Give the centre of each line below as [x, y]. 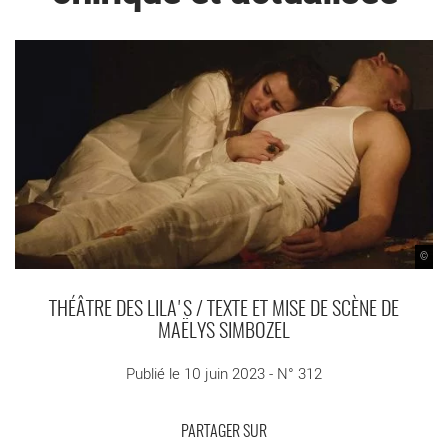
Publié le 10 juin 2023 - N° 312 [224, 373]
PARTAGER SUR [224, 432]
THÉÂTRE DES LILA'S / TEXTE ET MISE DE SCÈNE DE [224, 310]
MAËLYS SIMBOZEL [224, 332]
